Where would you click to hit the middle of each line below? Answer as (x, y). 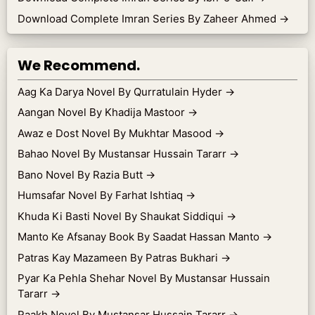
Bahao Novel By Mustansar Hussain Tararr (123, 154)
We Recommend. (79, 65)
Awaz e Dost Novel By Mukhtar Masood (116, 133)
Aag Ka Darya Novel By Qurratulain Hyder (121, 91)
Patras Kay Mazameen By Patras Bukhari (119, 257)
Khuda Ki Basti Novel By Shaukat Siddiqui (122, 216)
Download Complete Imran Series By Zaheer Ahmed (148, 18)
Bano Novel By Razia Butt (82, 174)
